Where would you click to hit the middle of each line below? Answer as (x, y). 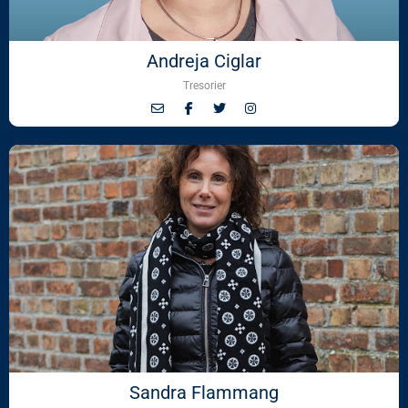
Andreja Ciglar (204, 61)
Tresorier (204, 85)
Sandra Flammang (204, 392)
